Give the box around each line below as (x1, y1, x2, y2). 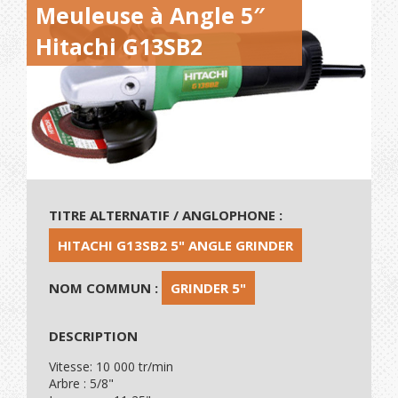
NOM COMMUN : (49, 279, 162, 298)
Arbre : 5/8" (49, 375, 114, 393)
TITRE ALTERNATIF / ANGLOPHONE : (49, 206, 283, 225)
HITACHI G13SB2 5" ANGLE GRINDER (58, 236, 293, 255)
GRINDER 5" (171, 279, 246, 298)
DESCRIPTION (49, 327, 138, 346)
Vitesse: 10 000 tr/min (49, 358, 173, 376)
